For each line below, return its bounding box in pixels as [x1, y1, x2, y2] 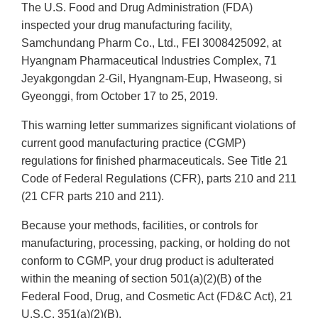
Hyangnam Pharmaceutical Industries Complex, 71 [21, 55, 277, 67]
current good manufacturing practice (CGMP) [21, 137, 246, 150]
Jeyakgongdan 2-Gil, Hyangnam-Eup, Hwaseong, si [21, 72, 283, 85]
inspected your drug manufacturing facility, [21, 19, 232, 32]
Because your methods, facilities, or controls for [21, 219, 258, 232]
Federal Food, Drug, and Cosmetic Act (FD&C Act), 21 [21, 290, 292, 303]
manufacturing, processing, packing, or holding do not [21, 237, 290, 250]
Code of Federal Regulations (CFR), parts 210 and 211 [21, 172, 297, 185]
